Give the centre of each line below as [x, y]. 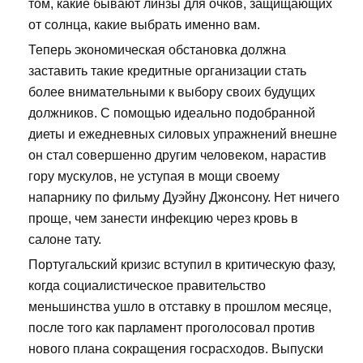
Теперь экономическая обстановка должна [157, 50]
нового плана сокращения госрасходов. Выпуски [176, 349]
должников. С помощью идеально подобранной [172, 113]
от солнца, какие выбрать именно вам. [144, 25]
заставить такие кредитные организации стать [167, 71]
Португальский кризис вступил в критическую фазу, [182, 265]
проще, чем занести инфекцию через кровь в [163, 219]
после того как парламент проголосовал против [172, 328]
